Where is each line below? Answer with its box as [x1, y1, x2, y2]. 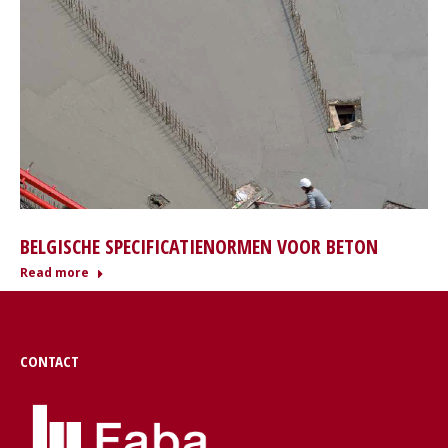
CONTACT [20, 351, 79, 371]
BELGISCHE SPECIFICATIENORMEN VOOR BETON [20, 233, 378, 260]
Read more [20, 264, 89, 281]
